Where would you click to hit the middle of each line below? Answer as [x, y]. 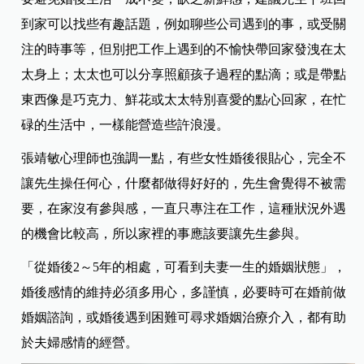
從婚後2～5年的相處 [93, 267]
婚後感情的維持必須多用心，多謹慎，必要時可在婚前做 [184, 292]
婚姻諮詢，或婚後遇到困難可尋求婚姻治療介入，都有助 [184, 318]
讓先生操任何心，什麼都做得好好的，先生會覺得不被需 [184, 184]
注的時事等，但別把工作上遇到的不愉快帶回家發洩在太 [184, 50]
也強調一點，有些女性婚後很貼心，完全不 [223, 158]
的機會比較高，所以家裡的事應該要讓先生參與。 [165, 234]
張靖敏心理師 [61, 158]
